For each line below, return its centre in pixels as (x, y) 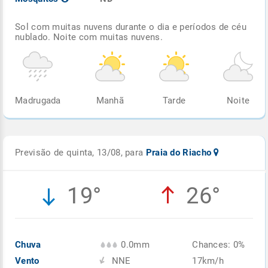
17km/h (208, 261)
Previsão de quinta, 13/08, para (80, 152)
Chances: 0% (219, 244)
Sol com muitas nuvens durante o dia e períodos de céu (131, 27)
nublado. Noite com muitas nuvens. (89, 37)
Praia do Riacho (180, 152)
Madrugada (38, 100)
